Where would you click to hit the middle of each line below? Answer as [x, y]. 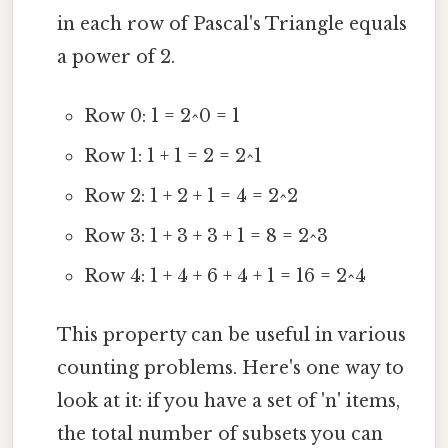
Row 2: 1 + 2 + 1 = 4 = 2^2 [190, 196]
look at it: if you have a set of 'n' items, [229, 401]
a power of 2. [116, 56]
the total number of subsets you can [220, 434]
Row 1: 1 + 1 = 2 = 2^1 [172, 156]
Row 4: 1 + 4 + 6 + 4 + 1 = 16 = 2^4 [224, 276]
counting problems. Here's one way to [231, 368]
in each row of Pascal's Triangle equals [232, 23]
